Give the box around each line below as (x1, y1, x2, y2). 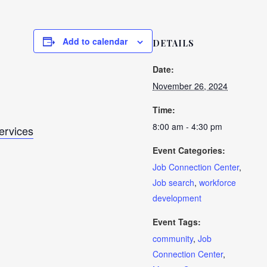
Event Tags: (153, 216, 201, 228)
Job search (153, 176, 194, 188)
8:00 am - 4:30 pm (153, 120, 222, 132)
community (153, 232, 193, 244)
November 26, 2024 (153, 80, 228, 92)
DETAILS (153, 38, 194, 49)
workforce (199, 176, 236, 188)
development (153, 192, 201, 204)
